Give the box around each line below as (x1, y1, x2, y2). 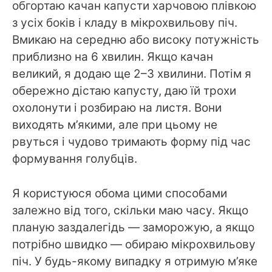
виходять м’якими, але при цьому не (12, 118, 217, 132)
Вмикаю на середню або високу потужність (12, 33, 259, 47)
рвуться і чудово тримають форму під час (12, 135, 251, 149)
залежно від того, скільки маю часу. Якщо (12, 203, 248, 217)
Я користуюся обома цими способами (12, 186, 227, 200)
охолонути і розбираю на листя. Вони (12, 101, 222, 115)
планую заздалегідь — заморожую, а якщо (12, 220, 254, 234)
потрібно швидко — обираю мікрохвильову (12, 237, 256, 251)
